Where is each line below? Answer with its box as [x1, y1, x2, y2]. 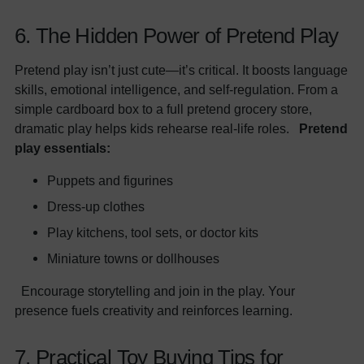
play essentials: [15, 140, 110, 155]
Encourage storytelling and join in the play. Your [15, 283, 295, 298]
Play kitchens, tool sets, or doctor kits [47, 224, 258, 240]
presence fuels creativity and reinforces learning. [15, 302, 299, 318]
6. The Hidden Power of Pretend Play [15, 23, 339, 48]
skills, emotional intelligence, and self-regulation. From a [15, 81, 338, 97]
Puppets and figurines [47, 172, 173, 188]
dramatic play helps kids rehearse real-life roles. [15, 120, 299, 136]
